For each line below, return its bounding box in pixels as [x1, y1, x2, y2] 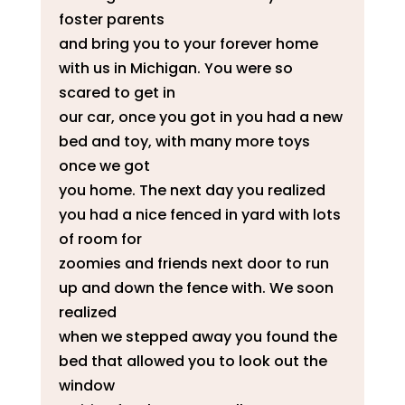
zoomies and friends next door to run [58, 252, 329, 274]
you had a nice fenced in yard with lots [58, 203, 341, 225]
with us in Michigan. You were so [58, 57, 293, 79]
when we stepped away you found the [58, 325, 337, 347]
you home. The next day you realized [58, 179, 325, 201]
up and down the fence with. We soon [58, 277, 334, 298]
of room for [58, 228, 142, 250]
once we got [58, 155, 150, 176]
